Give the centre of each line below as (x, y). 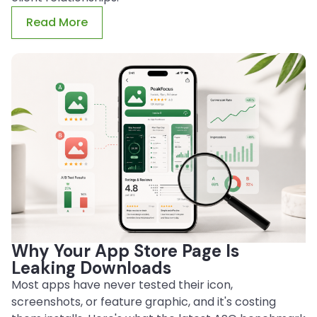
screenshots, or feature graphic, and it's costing (144, 302)
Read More (57, 23)
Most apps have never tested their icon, (122, 285)
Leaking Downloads (91, 268)
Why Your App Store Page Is (125, 251)
